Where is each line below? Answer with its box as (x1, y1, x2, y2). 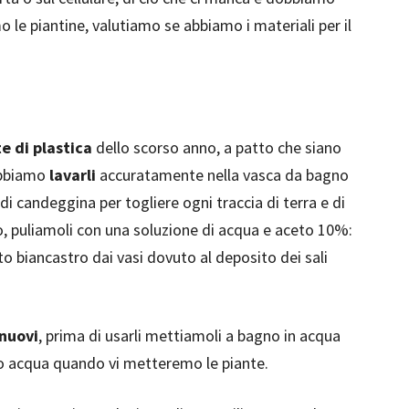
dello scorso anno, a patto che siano (92, 137, 341, 158)
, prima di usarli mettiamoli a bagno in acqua (38, 325, 341, 346)
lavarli (49, 164, 96, 185)
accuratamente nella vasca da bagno (96, 164, 349, 185)
